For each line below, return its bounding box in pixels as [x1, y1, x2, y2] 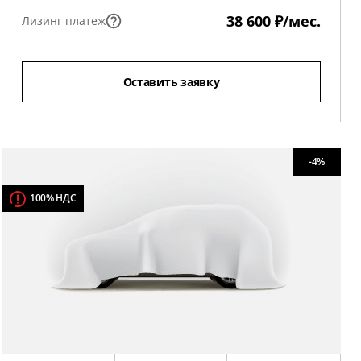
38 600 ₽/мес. [226, 11, 321, 31]
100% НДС [30, 191, 77, 205]
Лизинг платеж [22, 13, 106, 28]
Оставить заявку [122, 74, 220, 89]
